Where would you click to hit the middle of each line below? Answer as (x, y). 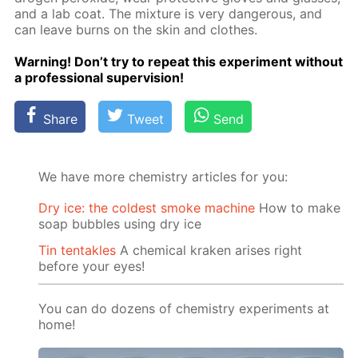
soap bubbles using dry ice (120, 223)
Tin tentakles (78, 250)
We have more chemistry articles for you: (163, 176)
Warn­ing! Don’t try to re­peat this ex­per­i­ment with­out (179, 61)
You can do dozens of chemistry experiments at (184, 308)
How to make (298, 207)
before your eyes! (92, 266)
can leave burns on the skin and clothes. (136, 30)
